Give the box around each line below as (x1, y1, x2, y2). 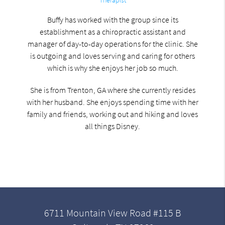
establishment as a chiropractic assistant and (39, 26, 186, 37)
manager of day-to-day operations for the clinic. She (27, 38, 198, 49)
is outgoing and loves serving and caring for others (30, 50, 195, 61)
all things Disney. (85, 121, 140, 131)
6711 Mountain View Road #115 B (44, 207, 181, 219)
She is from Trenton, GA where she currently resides (30, 84, 195, 95)
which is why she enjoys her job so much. (47, 62, 178, 73)
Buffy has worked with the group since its (47, 14, 178, 25)
